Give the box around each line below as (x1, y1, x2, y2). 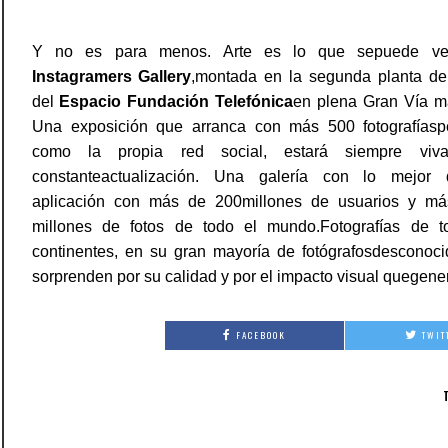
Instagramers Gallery (32, 67, 191, 85)
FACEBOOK (235, 328, 286, 343)
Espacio (59, 92, 121, 110)
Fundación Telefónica (127, 92, 293, 110)
